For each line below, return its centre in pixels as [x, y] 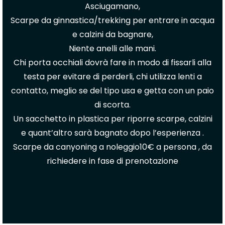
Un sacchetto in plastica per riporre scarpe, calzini [113, 119]
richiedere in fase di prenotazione [113, 161]
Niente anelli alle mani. [113, 48]
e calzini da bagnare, [113, 34]
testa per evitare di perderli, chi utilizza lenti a [113, 77]
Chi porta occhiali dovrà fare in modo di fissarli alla [113, 63]
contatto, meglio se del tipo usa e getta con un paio [113, 91]
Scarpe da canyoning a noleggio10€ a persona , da [113, 147]
